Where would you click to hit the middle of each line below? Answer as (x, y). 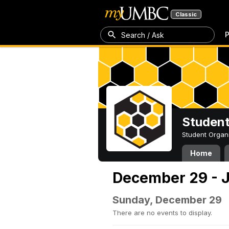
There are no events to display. (162, 213)
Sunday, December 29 (167, 200)
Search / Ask (143, 35)
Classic (186, 14)
